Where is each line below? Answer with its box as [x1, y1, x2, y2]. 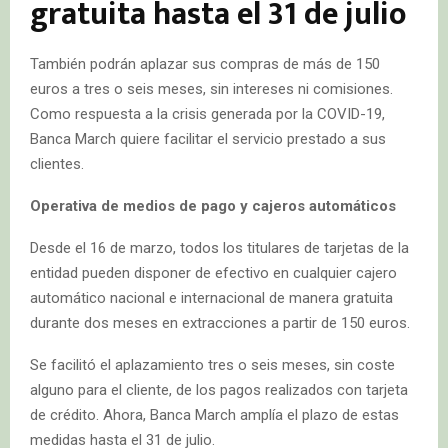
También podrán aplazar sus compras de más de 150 [30, 54, 380, 73]
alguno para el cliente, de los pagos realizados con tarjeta [30, 380, 408, 399]
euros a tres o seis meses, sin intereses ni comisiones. [30, 79, 393, 98]
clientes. [30, 154, 84, 173]
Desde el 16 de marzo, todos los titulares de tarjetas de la [30, 238, 409, 257]
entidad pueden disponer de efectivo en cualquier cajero [30, 263, 397, 282]
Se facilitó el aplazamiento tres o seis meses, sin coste [30, 355, 395, 374]
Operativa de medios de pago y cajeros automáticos [30, 196, 396, 215]
